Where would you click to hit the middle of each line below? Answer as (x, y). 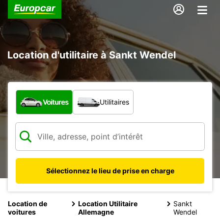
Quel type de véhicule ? (60, 95)
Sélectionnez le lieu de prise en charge (110, 170)
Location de (27, 203)
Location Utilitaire (108, 203)
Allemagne (96, 212)
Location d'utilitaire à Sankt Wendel (92, 55)
